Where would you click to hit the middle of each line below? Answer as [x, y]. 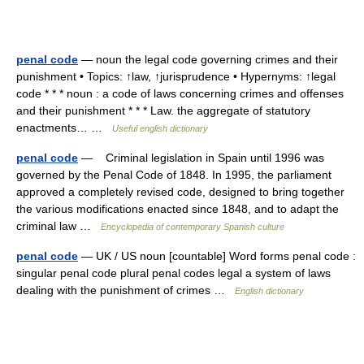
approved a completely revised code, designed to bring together [180, 192]
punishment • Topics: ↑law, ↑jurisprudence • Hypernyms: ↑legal [176, 76]
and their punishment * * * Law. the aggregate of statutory [163, 110]
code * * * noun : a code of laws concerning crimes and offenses [180, 93]
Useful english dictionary [160, 128]
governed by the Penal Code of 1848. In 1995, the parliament [174, 175]
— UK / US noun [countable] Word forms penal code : [217, 256]
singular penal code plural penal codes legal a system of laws [173, 273]
